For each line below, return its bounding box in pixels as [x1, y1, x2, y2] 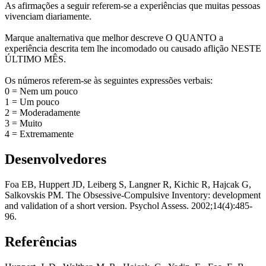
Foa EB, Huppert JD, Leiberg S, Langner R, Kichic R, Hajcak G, [5, 179, 251, 190]
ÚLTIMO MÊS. [5, 54, 66, 65]
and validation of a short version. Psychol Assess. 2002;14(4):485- [5, 201, 252, 211]
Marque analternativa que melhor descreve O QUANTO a [5, 33, 223, 43]
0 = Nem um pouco [5, 86, 78, 97]
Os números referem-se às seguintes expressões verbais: [5, 75, 213, 86]
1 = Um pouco [5, 97, 59, 107]
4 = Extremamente [5, 129, 74, 140]
